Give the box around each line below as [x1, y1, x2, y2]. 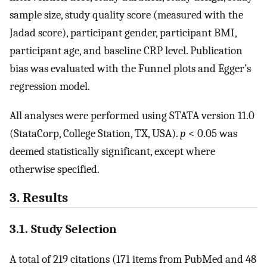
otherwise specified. [10, 162, 100, 176]
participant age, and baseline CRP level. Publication [10, 44, 243, 57]
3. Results [10, 190, 68, 206]
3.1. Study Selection [10, 221, 117, 236]
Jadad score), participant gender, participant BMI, [10, 26, 237, 39]
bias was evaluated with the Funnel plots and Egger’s [10, 61, 251, 75]
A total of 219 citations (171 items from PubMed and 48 [10, 252, 256, 266]
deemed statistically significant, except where [10, 144, 215, 158]
